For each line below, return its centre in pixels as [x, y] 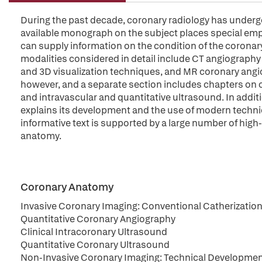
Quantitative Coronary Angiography [98, 219]
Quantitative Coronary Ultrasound [95, 245]
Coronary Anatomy [67, 187]
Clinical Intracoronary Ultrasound [94, 232]
